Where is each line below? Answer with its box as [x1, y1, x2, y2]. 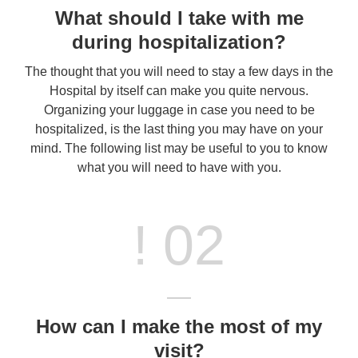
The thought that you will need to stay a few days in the [25, 64, 333, 78]
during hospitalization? [72, 30, 286, 53]
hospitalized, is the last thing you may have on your [35, 121, 323, 136]
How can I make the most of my [36, 315, 322, 337]
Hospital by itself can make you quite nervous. [50, 83, 308, 97]
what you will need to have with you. [77, 160, 281, 174]
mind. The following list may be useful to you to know [30, 141, 328, 155]
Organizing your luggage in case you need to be [43, 102, 315, 117]
